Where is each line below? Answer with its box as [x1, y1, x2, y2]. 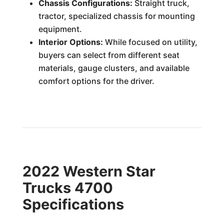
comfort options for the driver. [38, 76, 154, 86]
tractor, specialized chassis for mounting [38, 11, 195, 21]
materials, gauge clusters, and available [38, 63, 189, 73]
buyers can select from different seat [38, 50, 179, 60]
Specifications [22, 195, 124, 213]
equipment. [38, 24, 82, 34]
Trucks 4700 [22, 179, 113, 196]
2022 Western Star [22, 162, 155, 180]
